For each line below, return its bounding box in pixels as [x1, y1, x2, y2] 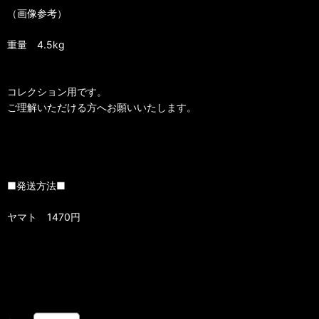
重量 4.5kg [7, 38, 65, 51]
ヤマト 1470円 [7, 210, 80, 223]
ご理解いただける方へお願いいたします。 [7, 100, 197, 113]
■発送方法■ [7, 179, 66, 192]
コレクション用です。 [7, 85, 107, 98]
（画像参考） [7, 6, 67, 19]
